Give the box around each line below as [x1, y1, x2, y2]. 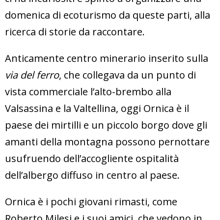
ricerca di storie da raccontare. [5, 25, 145, 38]
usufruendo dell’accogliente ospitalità [5, 151, 179, 165]
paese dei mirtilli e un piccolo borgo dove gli [5, 118, 207, 132]
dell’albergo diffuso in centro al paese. [5, 168, 180, 182]
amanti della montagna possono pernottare [5, 135, 210, 148]
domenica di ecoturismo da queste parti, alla [5, 8, 210, 22]
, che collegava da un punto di [59, 68, 196, 82]
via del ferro [5, 68, 59, 82]
